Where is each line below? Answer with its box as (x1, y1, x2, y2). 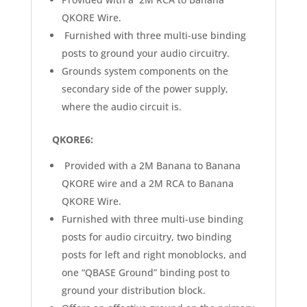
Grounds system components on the (61, 64, 228, 78)
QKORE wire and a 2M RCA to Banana (61, 177, 234, 191)
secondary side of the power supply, (61, 82, 228, 96)
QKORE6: (51, 133, 93, 147)
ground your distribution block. (61, 284, 206, 297)
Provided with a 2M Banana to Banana (61, 159, 241, 173)
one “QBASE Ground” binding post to (61, 266, 230, 280)
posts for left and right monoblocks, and (61, 248, 247, 262)
